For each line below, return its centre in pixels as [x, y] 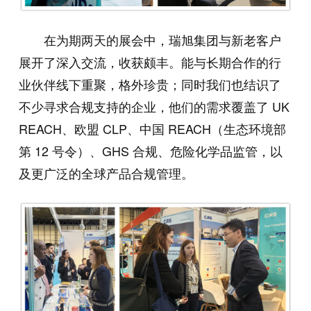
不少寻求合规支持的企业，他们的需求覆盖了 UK [154, 107]
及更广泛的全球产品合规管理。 [106, 173]
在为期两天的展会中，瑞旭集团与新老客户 [162, 40]
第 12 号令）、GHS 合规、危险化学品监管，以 [150, 151]
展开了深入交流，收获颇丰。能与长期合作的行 [150, 62]
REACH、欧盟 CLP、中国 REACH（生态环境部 [152, 129]
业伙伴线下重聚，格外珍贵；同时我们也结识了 [150, 84]
